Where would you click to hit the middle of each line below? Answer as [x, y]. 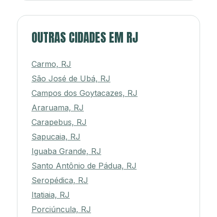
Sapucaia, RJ [56, 137]
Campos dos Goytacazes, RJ [85, 93]
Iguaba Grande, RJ [66, 151]
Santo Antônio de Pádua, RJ [84, 166]
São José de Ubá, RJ [71, 79]
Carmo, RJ [51, 64]
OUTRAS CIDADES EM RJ [85, 38]
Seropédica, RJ [60, 180]
